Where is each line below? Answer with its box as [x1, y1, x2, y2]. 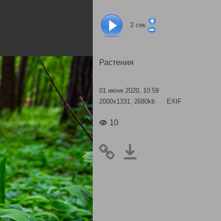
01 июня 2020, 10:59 [99, 87, 159, 94]
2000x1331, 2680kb [99, 97, 157, 105]
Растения [99, 58, 134, 67]
